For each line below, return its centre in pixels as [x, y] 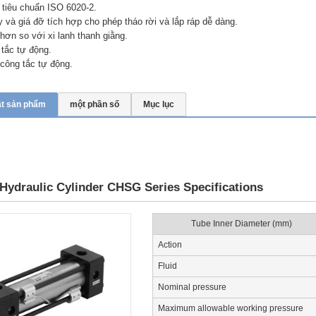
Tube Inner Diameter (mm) [241, 224]
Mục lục [159, 104]
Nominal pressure [193, 287]
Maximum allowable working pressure [231, 308]
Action [170, 245]
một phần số [95, 104]
